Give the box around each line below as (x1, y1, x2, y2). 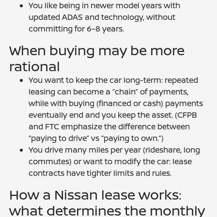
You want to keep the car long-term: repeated (29, 75, 199, 85)
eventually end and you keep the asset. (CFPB (29, 109, 198, 120)
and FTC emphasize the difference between (29, 121, 190, 132)
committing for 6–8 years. (29, 23, 124, 34)
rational (9, 57, 61, 75)
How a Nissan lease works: (9, 185, 182, 203)
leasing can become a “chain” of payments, (29, 86, 189, 97)
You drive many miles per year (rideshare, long (29, 144, 201, 155)
